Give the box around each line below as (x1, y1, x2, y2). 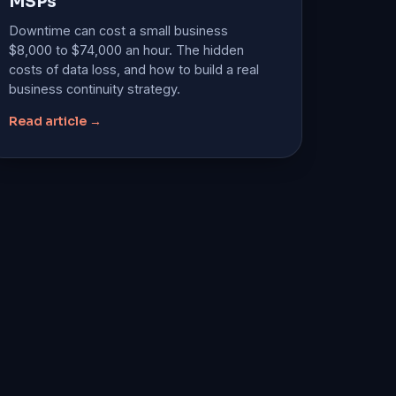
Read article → (9, 112, 103, 129)
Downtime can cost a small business (9, 22, 229, 38)
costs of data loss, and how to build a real (9, 61, 260, 77)
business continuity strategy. (9, 80, 181, 96)
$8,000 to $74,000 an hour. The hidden (9, 42, 245, 57)
